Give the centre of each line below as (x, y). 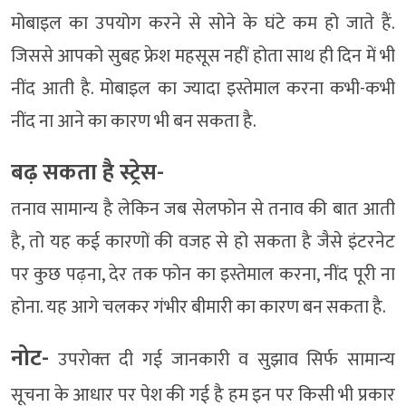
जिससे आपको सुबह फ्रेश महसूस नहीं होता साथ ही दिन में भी (203, 57)
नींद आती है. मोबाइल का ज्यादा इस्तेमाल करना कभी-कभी (203, 89)
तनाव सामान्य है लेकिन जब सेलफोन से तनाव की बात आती (203, 210)
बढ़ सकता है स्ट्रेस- (87, 173)
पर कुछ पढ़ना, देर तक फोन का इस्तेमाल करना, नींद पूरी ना (203, 275)
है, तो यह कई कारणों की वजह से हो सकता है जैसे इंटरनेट (203, 242)
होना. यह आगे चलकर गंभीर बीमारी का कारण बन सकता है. (198, 308)
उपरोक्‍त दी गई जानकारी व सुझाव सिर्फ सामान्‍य (222, 360)
